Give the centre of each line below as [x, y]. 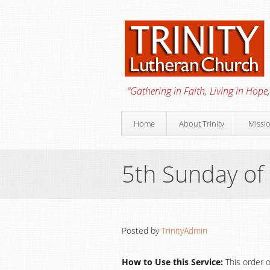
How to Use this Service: [172, 262]
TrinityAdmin [184, 231]
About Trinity [202, 124]
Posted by [142, 231]
